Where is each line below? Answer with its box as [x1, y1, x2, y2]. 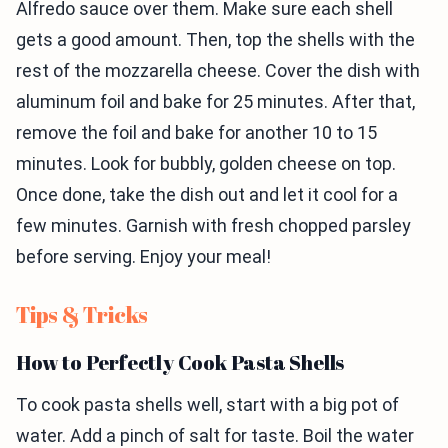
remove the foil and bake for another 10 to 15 [16, 122, 377, 143]
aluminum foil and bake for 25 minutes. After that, [16, 91, 415, 112]
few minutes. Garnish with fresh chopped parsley [16, 215, 411, 236]
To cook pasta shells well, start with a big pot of [16, 394, 399, 415]
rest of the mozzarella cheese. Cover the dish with [16, 60, 420, 81]
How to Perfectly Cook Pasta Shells [16, 349, 345, 376]
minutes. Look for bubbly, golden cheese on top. [16, 153, 396, 174]
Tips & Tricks [16, 300, 149, 329]
